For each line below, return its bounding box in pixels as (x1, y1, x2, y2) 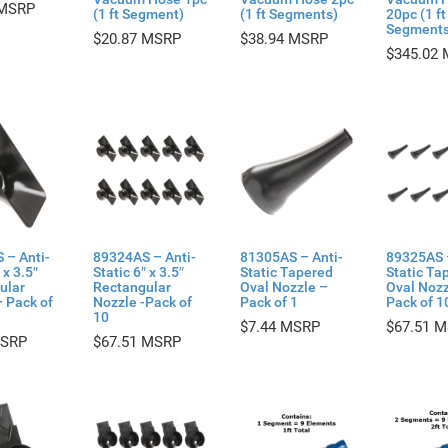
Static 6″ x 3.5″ (93, 263, 185, 280)
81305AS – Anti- (239, 248, 343, 265)
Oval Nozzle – (239, 278, 328, 295)
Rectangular (93, 278, 172, 295)
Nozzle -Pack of (93, 293, 193, 310)
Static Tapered (239, 263, 333, 280)
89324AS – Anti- (93, 248, 197, 265)
